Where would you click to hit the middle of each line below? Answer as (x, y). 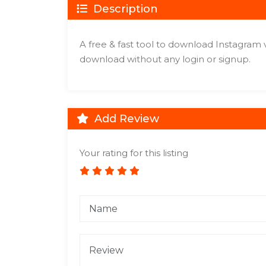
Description (124, 9)
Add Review (125, 119)
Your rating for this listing (134, 153)
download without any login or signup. (165, 59)
